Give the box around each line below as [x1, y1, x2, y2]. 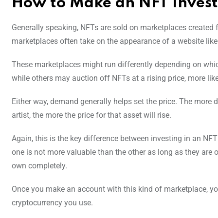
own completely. [12, 161, 69, 171]
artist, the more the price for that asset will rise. [12, 110, 173, 120]
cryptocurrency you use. [12, 198, 93, 208]
